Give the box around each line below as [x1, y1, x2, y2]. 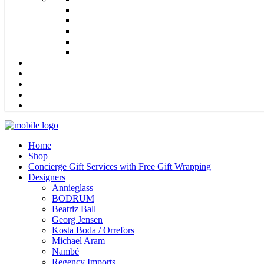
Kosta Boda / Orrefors [52, 225, 134, 235]
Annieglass [52, 182, 93, 193]
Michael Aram [52, 235, 105, 246]
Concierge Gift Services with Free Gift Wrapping [28, 161, 211, 171]
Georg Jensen [52, 214, 103, 225]
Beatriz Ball [52, 203, 96, 214]
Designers [28, 171, 65, 182]
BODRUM [52, 193, 94, 203]
